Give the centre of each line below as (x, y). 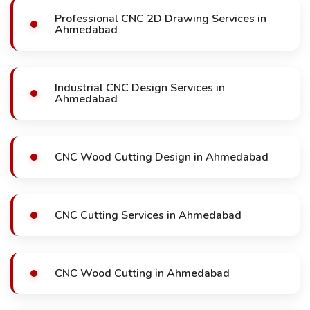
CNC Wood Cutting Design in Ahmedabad (162, 157)
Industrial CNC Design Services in (140, 88)
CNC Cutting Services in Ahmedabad (148, 215)
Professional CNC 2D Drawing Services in (161, 19)
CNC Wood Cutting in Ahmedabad (142, 273)
